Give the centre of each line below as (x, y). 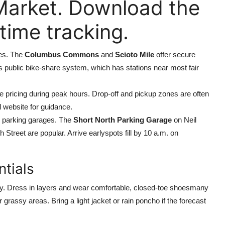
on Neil (184, 120)
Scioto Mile (135, 54)
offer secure (175, 54)
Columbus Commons (62, 54)
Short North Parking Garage (123, 120)
